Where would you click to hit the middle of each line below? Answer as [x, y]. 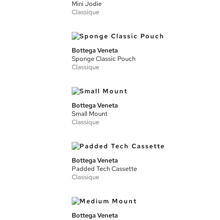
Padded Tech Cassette [104, 169]
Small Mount [90, 114]
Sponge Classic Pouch [104, 59]
